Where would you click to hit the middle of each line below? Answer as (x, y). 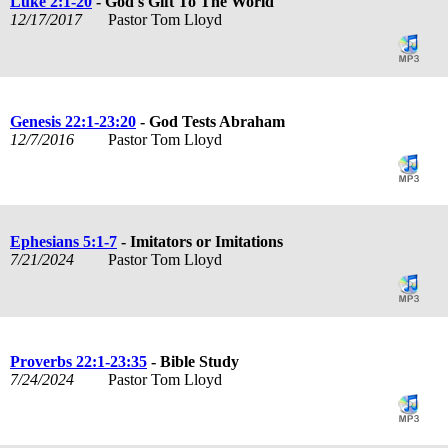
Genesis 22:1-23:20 (73, 121)
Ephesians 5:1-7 (63, 241)
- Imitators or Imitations (200, 241)
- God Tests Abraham (210, 121)
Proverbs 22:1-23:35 (78, 361)
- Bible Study (193, 361)
